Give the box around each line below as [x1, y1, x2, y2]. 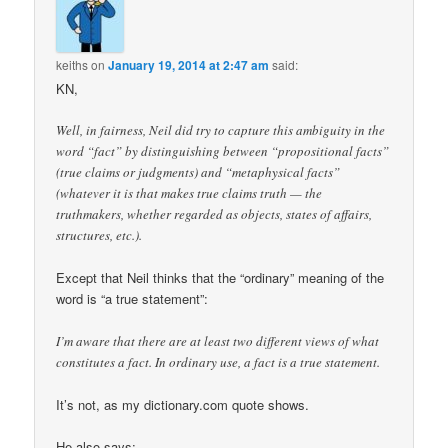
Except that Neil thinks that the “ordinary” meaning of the [56, 268, 385, 288]
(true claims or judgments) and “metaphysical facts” [56, 163, 341, 182]
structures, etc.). [56, 226, 143, 245]
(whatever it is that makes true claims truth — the [56, 184, 323, 203]
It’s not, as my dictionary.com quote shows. [56, 394, 310, 414]
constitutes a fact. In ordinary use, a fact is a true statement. [56, 352, 381, 371]
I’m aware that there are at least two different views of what [56, 331, 380, 350]
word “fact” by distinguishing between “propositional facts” [56, 142, 390, 161]
